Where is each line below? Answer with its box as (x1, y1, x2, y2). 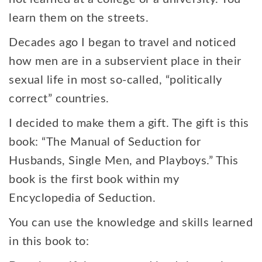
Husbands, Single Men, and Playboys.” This (9, 155, 239, 167)
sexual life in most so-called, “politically (9, 74, 222, 86)
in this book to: (9, 236, 89, 247)
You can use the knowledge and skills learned (9, 217, 253, 229)
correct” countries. (9, 93, 109, 105)
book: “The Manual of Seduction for (9, 136, 201, 148)
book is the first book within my (9, 174, 179, 185)
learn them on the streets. (9, 12, 149, 24)
